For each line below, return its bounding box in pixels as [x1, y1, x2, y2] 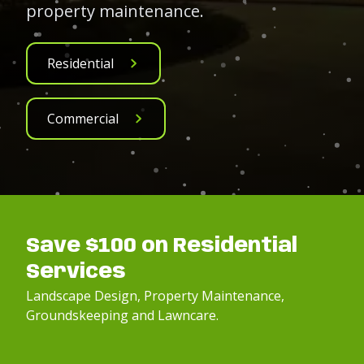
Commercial [47, 110, 119, 128]
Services [26, 262, 126, 283]
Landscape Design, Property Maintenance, [26, 287, 284, 305]
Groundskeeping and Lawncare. [26, 306, 219, 324]
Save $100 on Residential [26, 236, 297, 257]
